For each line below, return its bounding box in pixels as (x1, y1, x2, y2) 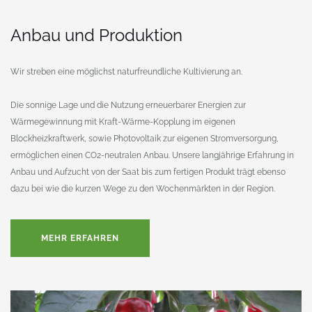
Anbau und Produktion (10, 24, 182, 45)
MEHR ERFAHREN (41, 233, 119, 243)
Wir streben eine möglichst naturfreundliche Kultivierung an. (10, 66, 242, 77)
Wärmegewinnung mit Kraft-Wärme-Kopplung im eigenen (10, 116, 235, 127)
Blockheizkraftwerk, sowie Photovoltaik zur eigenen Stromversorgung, (10, 133, 279, 143)
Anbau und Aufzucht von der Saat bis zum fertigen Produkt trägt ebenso (10, 166, 286, 177)
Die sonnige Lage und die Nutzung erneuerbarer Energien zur (10, 100, 246, 110)
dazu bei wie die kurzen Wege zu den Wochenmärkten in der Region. (10, 183, 275, 194)
